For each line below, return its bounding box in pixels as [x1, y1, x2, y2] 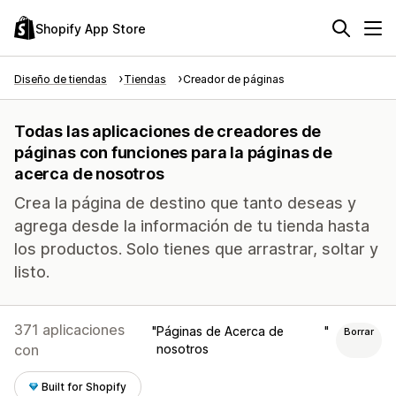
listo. [14, 263, 49, 281]
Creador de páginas [183, 72, 285, 86]
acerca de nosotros [14, 164, 164, 183]
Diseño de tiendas [14, 72, 107, 86]
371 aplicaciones [14, 321, 125, 339]
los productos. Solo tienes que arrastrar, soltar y [14, 240, 378, 258]
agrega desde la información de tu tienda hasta [14, 217, 369, 235]
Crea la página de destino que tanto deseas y [14, 194, 356, 212]
